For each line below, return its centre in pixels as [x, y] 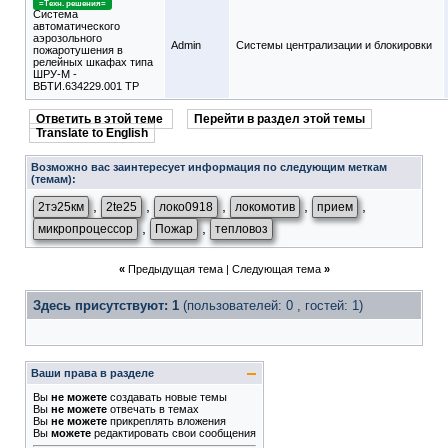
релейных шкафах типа [93, 62]
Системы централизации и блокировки [334, 45]
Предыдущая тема [175, 269]
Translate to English [92, 133]
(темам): [53, 179]
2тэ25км [61, 207]
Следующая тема [276, 269]
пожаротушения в [78, 50]
